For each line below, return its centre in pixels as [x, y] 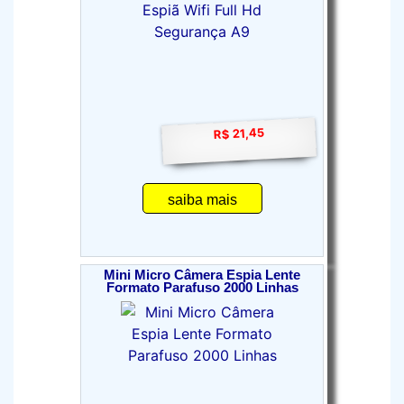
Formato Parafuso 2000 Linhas [202, 288]
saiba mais [202, 200]
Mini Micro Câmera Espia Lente [202, 275]
